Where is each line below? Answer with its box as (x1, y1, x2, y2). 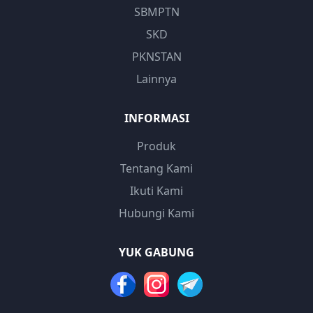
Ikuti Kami (130, 183, 183, 198)
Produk (137, 138, 176, 154)
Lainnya (136, 71, 177, 87)
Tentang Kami (120, 161, 193, 176)
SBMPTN (133, 4, 180, 20)
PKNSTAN (131, 49, 182, 64)
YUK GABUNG (119, 245, 194, 260)
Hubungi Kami (119, 205, 194, 221)
